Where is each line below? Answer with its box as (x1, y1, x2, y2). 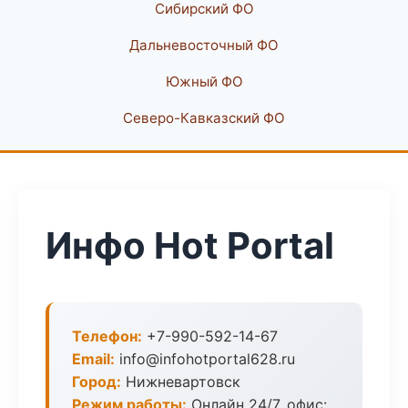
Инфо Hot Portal (46, 223, 334, 268)
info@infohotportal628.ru (115, 350, 295, 368)
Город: (72, 372, 121, 391)
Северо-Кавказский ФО (123, 109, 285, 127)
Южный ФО (165, 73, 243, 90)
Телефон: (72, 327, 142, 345)
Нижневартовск (121, 372, 240, 391)
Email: (72, 350, 115, 368)
